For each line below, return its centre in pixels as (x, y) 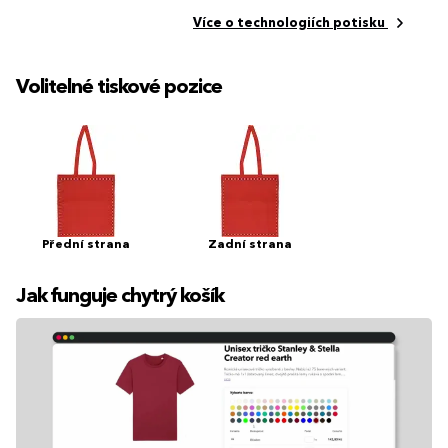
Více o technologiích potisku (289, 24)
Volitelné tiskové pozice (119, 88)
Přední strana (86, 245)
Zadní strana (250, 245)
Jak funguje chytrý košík (120, 297)
